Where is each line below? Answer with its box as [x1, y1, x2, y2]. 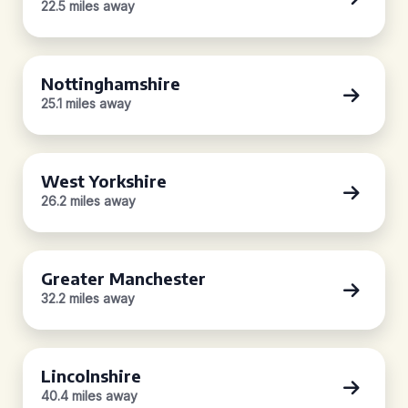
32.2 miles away [41, 291, 135, 306]
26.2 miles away [41, 193, 136, 209]
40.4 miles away [41, 388, 138, 403]
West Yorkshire [41, 170, 167, 191]
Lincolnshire [41, 365, 141, 386]
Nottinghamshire [41, 73, 180, 94]
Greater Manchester [41, 268, 206, 289]
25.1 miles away [41, 96, 131, 111]
